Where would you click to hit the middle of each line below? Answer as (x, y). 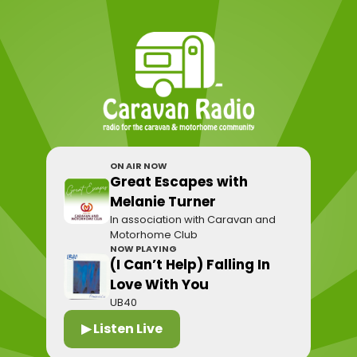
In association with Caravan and (193, 220)
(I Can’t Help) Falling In (190, 265)
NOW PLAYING (144, 249)
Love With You (160, 284)
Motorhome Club (154, 235)
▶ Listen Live (122, 329)
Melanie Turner (163, 202)
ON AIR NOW (139, 166)
